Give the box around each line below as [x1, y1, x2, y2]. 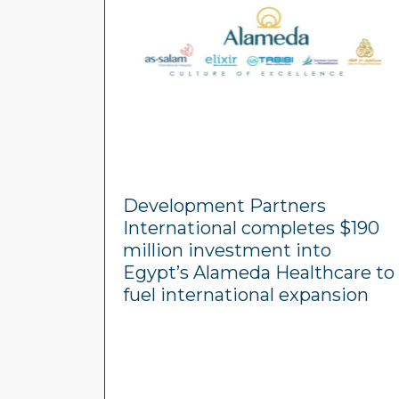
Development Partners [123, 195, 326, 216]
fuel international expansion [123, 284, 369, 305]
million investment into [123, 240, 331, 261]
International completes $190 [123, 217, 379, 239]
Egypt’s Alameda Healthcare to [123, 262, 395, 283]
